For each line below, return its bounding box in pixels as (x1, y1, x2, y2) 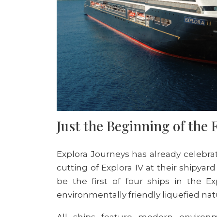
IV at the (132, 162, 171, 173)
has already (132, 149, 184, 159)
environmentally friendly (57, 189, 162, 200)
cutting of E (57, 162, 107, 173)
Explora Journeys (57, 149, 132, 159)
